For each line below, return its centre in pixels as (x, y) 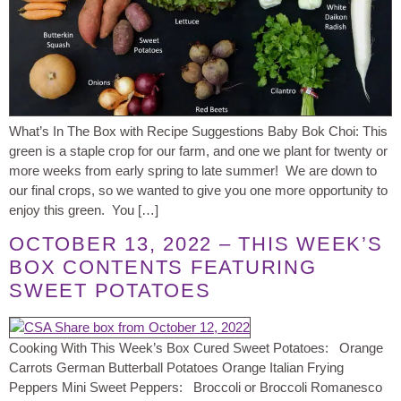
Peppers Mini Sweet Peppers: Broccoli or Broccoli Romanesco (196, 388)
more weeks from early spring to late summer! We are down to (193, 171)
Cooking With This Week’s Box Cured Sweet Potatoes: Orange (196, 348)
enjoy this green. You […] (84, 210)
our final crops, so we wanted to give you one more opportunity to (198, 190)
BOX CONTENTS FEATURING (163, 268)
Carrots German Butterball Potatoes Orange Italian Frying (176, 368)
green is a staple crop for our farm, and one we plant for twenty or (198, 151)
